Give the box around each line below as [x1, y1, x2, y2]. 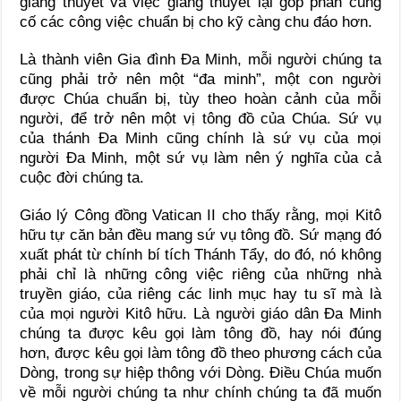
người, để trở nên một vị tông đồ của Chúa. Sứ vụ [20, 109, 381, 127]
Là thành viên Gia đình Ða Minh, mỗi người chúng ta [20, 50, 381, 68]
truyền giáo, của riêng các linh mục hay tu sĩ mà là [20, 285, 381, 303]
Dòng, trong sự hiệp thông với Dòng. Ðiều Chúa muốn [20, 363, 381, 381]
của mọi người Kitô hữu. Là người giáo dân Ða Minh [20, 304, 381, 322]
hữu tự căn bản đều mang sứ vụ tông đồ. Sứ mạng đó [20, 226, 381, 243]
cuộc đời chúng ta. [20, 168, 145, 186]
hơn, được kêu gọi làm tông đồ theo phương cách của [20, 344, 381, 362]
